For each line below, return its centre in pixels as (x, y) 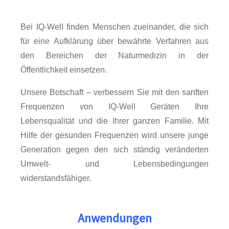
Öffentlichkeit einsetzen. (64, 70)
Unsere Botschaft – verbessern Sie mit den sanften (114, 92)
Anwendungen (114, 219)
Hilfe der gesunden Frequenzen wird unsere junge (114, 135)
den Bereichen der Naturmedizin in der (114, 55)
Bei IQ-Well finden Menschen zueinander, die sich (114, 27)
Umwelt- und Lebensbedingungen (114, 164)
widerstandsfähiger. (56, 178)
